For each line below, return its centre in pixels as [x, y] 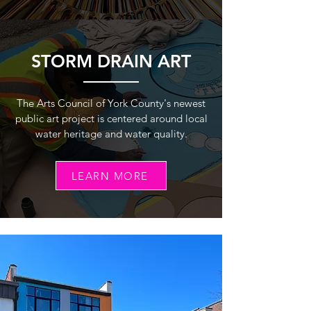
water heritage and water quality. [111, 134]
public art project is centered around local [111, 118]
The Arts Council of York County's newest [111, 103]
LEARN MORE [110, 176]
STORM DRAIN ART [111, 61]
